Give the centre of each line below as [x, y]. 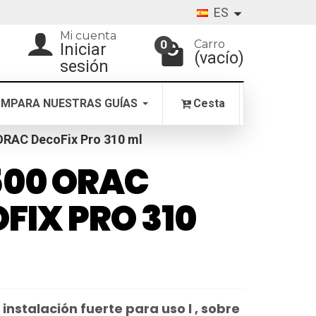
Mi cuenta [88, 36]
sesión [84, 66]
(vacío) [219, 58]
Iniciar [83, 49]
